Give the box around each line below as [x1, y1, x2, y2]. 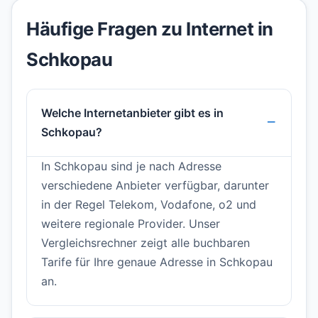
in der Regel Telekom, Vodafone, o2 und [41, 197, 256, 212]
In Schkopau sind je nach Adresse [41, 159, 221, 174]
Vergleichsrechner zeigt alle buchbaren [41, 236, 250, 251]
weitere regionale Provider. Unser [41, 216, 220, 231]
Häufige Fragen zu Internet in [26, 18, 273, 40]
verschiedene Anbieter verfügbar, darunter [41, 178, 269, 193]
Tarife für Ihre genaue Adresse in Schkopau [41, 255, 273, 270]
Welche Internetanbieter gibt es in [41, 106, 224, 121]
